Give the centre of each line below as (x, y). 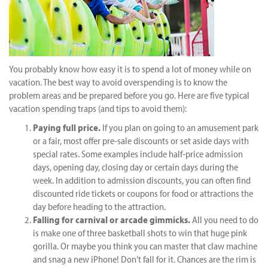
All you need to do (224, 219)
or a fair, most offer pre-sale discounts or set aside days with (141, 140)
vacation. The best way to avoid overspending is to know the (118, 82)
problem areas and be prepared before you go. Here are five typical (129, 95)
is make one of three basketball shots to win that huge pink (140, 232)
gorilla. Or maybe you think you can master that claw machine (145, 246)
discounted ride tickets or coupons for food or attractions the (143, 193)
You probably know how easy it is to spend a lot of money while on (130, 68)
